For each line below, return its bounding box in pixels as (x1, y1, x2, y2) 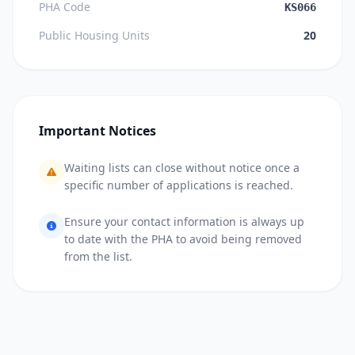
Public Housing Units (39, 28, 150, 43)
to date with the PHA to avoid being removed (64, 231, 302, 246)
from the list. (64, 249, 132, 264)
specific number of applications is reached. (64, 177, 293, 193)
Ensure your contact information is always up (64, 214, 304, 229)
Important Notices (39, 122, 156, 139)
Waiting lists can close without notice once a (64, 160, 300, 175)
